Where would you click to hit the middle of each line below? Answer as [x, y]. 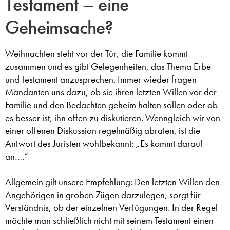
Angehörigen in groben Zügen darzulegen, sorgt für [103, 195]
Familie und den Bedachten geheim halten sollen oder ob [111, 105]
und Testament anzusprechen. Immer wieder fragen [101, 79]
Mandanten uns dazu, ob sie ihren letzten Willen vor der [111, 92]
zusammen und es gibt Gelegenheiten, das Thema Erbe [108, 66]
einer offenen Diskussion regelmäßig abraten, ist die [103, 130]
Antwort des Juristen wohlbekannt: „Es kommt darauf [104, 143]
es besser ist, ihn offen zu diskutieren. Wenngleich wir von [113, 118]
